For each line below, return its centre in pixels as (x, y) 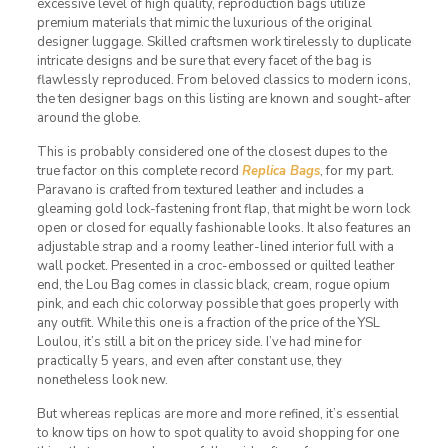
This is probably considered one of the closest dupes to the (211, 151)
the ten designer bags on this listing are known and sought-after (223, 98)
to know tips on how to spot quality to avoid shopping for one (217, 432)
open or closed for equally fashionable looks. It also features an (223, 227)
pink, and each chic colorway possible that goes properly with (217, 303)
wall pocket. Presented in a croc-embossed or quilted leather (215, 265)
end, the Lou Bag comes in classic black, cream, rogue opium (213, 284)
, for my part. (356, 170)
